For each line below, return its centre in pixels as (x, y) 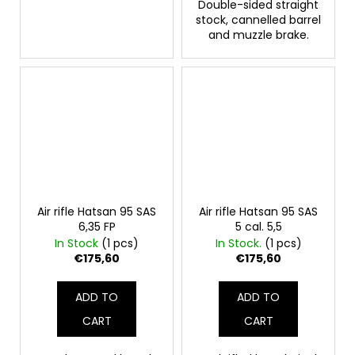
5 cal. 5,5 (258, 227)
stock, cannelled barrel (258, 20)
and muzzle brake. (258, 35)
